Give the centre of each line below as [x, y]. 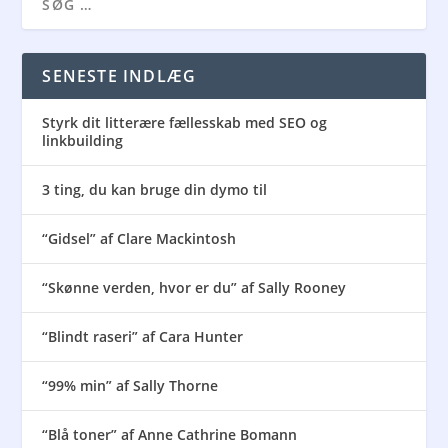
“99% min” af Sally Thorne [130, 386]
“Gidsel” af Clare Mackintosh [139, 239]
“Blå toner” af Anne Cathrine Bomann [170, 435]
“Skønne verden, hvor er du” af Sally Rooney [194, 288]
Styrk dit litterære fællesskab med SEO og [185, 123]
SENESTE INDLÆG [119, 76]
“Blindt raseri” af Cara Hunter [143, 337]
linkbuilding [83, 141]
